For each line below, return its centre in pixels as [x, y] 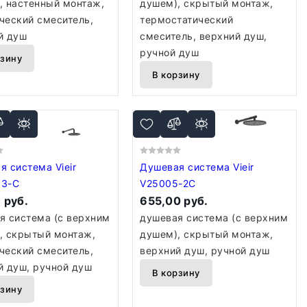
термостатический [187, 20]
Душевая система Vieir [187, 167]
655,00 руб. [174, 201]
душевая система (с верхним [214, 218]
